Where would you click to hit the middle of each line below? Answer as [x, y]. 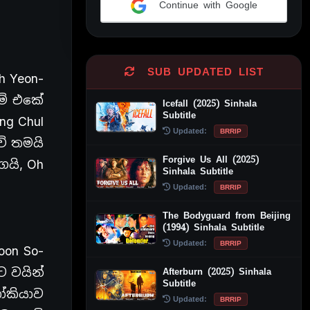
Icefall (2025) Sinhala [210, 103]
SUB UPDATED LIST [202, 72]
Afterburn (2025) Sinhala [217, 271]
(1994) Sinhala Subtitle [213, 227]
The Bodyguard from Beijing [227, 215]
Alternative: [128, 30]
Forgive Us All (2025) [211, 159]
